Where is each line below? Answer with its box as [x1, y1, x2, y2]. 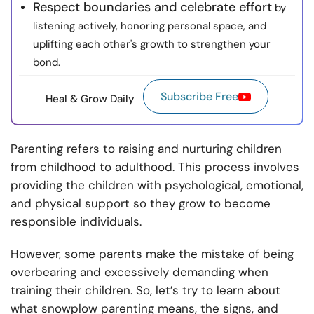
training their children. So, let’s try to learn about [11, 282, 280, 299]
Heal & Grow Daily [46, 91, 135, 106]
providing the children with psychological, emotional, [11, 177, 303, 193]
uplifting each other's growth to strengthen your [33, 37, 271, 52]
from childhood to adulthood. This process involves [11, 159, 299, 175]
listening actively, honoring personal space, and [33, 19, 266, 34]
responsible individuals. [11, 214, 145, 230]
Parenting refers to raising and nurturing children [11, 141, 282, 157]
